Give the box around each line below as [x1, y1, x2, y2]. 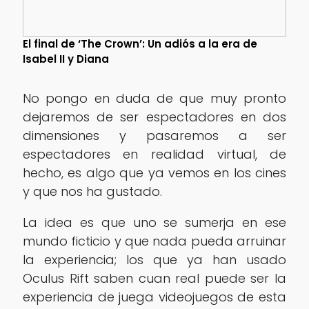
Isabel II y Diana [22, 51, 109, 66]
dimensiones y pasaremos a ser [22, 126, 287, 144]
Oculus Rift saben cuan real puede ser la [22, 269, 287, 287]
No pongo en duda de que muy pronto [22, 89, 287, 107]
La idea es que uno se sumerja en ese [22, 213, 287, 231]
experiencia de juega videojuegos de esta [22, 288, 287, 306]
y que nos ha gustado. [22, 182, 162, 200]
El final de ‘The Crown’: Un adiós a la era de [22, 36, 257, 51]
